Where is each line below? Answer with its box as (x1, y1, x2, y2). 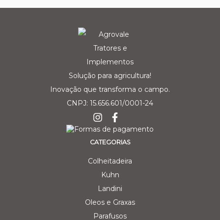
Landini (98, 184, 122, 193)
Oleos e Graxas (85, 198, 135, 207)
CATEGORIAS (89, 138, 131, 146)
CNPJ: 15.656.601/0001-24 (67, 99, 153, 108)
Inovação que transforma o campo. (50, 85, 170, 94)
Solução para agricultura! (69, 71, 151, 81)
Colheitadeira (88, 157, 132, 166)
